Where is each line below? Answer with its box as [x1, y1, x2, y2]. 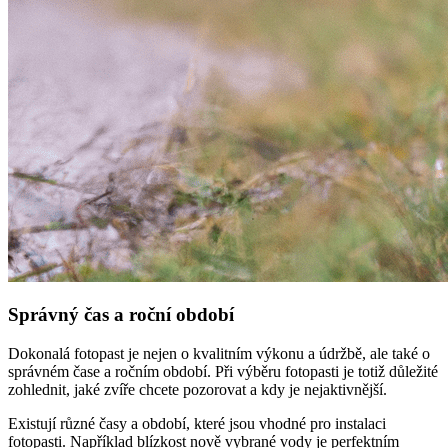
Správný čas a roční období [8, 304, 234, 326]
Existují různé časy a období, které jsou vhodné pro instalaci [8, 415, 386, 433]
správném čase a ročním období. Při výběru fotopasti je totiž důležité [8, 363, 438, 381]
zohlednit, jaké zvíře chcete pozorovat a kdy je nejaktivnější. [8, 381, 387, 399]
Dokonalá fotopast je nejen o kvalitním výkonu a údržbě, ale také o [8, 345, 430, 363]
